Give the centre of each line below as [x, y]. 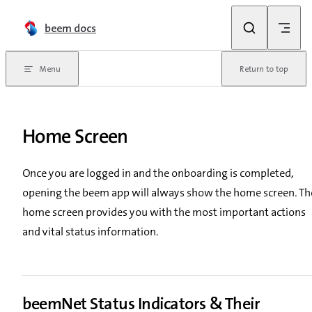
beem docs [70, 28]
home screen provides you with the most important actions [164, 212]
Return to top [264, 69]
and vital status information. [90, 231]
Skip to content [45, 17]
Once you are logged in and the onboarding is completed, [158, 173]
